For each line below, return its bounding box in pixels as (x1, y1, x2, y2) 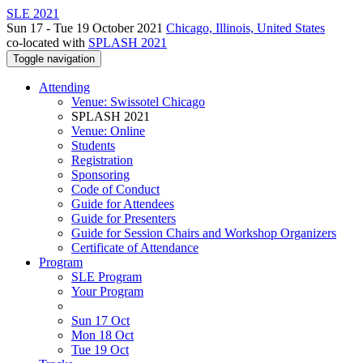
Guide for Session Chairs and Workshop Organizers (71, 226, 336, 240)
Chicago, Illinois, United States (166, 21, 325, 35)
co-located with (6, 36, 88, 49)
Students (71, 139, 115, 152)
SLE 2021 (6, 6, 59, 20)
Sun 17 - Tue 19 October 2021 (6, 21, 166, 35)
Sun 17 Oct (71, 314, 130, 327)
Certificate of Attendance (71, 241, 199, 254)
